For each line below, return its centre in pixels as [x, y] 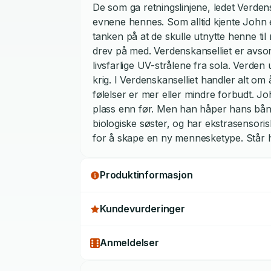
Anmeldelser [129, 243]
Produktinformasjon [146, 175]
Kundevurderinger [142, 209]
